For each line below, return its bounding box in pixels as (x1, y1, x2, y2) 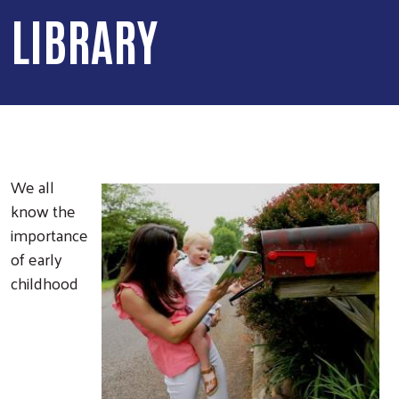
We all (11, 171, 54, 201)
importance (11, 219, 88, 249)
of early (11, 243, 62, 273)
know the (11, 195, 76, 225)
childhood (11, 267, 78, 297)
